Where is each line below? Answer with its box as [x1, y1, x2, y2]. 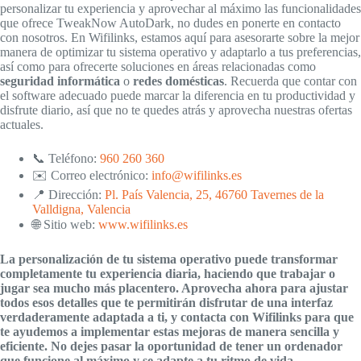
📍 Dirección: [32, 188, 105, 202]
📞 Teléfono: [32, 151, 100, 166]
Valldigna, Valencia [32, 202, 131, 217]
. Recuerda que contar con [224, 74, 357, 89]
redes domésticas [133, 74, 224, 89]
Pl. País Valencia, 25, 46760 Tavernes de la [105, 188, 324, 202]
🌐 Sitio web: [32, 218, 98, 232]
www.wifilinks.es [98, 218, 188, 232]
